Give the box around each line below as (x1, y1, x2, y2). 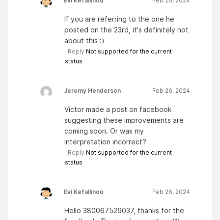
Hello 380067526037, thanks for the (64, 206, 184, 215)
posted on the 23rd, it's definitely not (64, 25, 189, 34)
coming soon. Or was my (64, 126, 144, 135)
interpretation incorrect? (64, 137, 146, 146)
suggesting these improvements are (64, 115, 184, 124)
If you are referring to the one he (64, 14, 174, 23)
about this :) (64, 36, 107, 45)
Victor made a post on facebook (64, 105, 171, 113)
